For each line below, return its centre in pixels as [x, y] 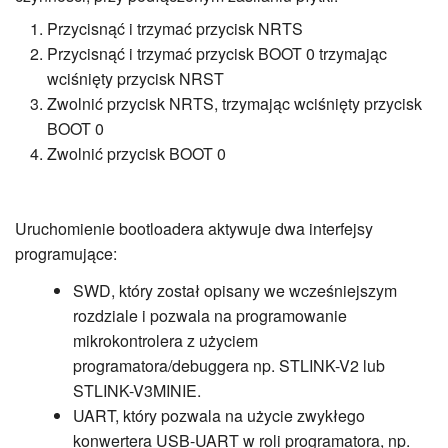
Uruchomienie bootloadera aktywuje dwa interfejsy [194, 228]
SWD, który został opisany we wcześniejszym [234, 290]
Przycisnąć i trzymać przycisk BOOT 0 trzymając [217, 53]
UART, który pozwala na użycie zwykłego [218, 415]
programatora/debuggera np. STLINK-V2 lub [228, 365]
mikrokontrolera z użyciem [165, 340]
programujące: [66, 253]
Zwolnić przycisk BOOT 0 [136, 153]
